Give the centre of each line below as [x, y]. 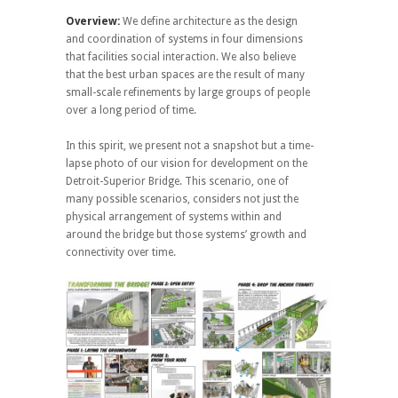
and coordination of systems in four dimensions [184, 39]
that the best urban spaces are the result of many [185, 75]
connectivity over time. [121, 252]
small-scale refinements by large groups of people [188, 92]
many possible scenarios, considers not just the [182, 199]
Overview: [93, 21]
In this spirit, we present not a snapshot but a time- [190, 146]
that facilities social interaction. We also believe [181, 57]
